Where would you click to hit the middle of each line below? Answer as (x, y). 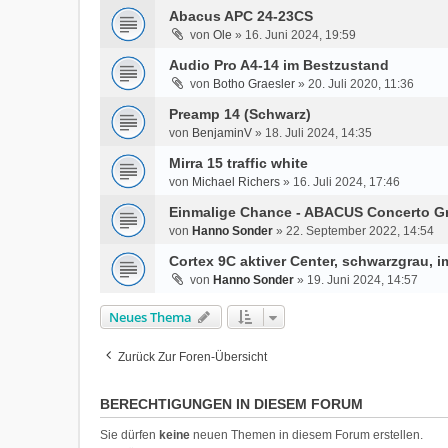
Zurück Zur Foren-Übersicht (193, 357)
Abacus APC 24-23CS (241, 16)
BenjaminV (222, 133)
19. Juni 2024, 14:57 (363, 280)
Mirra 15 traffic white (239, 163)
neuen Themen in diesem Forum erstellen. (307, 435)
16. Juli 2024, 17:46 (347, 182)
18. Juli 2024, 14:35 (319, 133)
